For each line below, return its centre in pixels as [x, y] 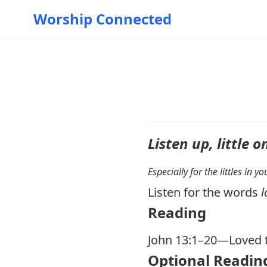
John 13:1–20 [182, 240]
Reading [177, 212]
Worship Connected [103, 19]
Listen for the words [204, 192]
